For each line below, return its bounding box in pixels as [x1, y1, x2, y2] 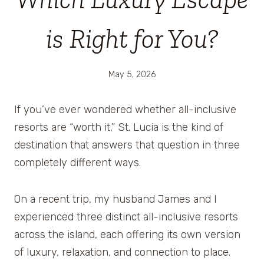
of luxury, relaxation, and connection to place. [14, 245, 230, 259]
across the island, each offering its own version [14, 227, 240, 241]
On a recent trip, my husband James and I [14, 192, 217, 206]
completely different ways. [14, 156, 141, 169]
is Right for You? [46, 23, 218, 55]
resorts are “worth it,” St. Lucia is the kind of [14, 120, 223, 134]
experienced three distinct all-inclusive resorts [14, 210, 238, 223]
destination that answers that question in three [14, 138, 240, 151]
